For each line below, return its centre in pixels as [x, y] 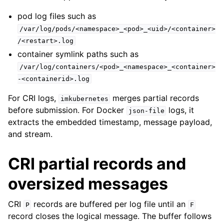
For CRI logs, [33, 98]
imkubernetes [84, 98]
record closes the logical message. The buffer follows [110, 216]
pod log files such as [57, 16]
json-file [146, 110]
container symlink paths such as [78, 54]
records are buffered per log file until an [110, 204]
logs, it [180, 110]
